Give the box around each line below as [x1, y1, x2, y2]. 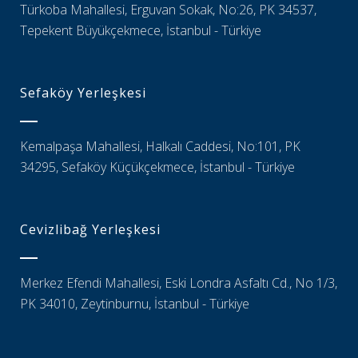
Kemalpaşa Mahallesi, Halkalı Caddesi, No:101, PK [20, 137, 300, 155]
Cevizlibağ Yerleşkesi [20, 221, 161, 238]
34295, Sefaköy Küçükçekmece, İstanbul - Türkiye [20, 158, 295, 176]
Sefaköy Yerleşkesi [20, 84, 146, 101]
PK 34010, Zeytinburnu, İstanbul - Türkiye [20, 295, 249, 312]
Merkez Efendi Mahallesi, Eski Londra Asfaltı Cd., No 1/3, [20, 274, 337, 292]
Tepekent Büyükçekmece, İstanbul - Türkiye [20, 22, 261, 39]
